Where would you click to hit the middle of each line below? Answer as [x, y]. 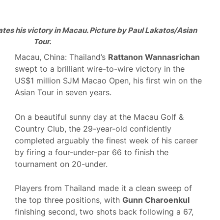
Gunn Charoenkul [156, 200]
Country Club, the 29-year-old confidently [93, 128]
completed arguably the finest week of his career [106, 140]
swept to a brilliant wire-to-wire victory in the [100, 69]
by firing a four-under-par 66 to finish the [92, 152]
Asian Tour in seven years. [63, 92]
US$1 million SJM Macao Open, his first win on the [108, 81]
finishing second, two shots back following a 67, [104, 212]
